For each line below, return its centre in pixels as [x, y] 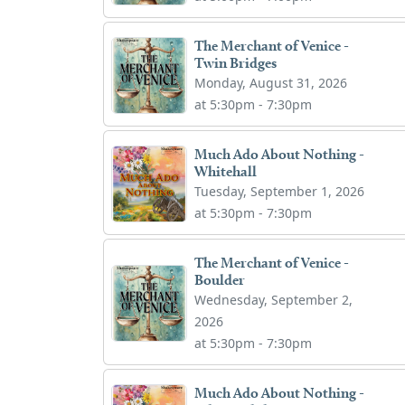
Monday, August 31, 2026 [271, 82]
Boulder [220, 279]
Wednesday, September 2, [274, 299]
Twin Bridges [236, 62]
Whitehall [226, 171]
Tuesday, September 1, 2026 [280, 191]
